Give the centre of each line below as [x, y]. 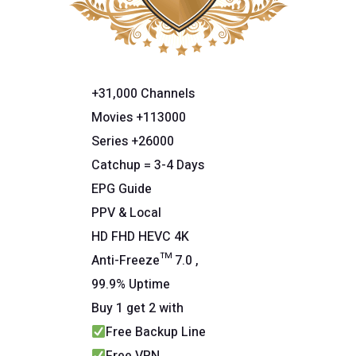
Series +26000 [133, 142]
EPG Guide [122, 190]
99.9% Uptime [131, 285]
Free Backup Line [156, 333]
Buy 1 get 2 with [137, 309]
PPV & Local [126, 213]
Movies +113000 [139, 118]
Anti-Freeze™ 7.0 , [145, 261]
